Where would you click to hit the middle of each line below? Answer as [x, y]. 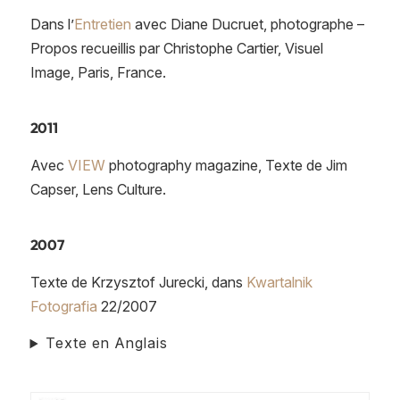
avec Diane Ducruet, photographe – [247, 24]
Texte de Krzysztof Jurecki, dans [138, 282]
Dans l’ [52, 24]
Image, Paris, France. [98, 72]
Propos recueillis [83, 48]
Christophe [198, 48]
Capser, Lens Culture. [98, 189]
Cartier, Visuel [279, 48]
